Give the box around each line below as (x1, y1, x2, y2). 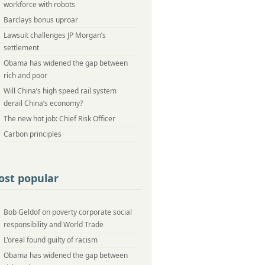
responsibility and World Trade (4, 219, 104, 230)
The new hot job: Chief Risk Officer (4, 114, 115, 124)
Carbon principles (4, 129, 62, 139)
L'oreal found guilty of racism (4, 235, 98, 245)
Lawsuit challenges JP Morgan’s (4, 30, 106, 40)
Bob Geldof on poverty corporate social (4, 207, 132, 217)
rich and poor (4, 70, 47, 80)
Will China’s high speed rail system (4, 86, 117, 96)
